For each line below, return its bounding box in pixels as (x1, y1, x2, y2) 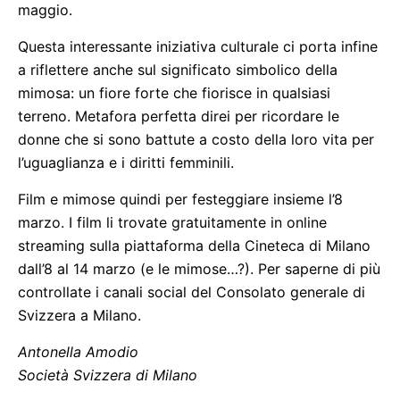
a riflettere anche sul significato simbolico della (18, 61, 337, 79)
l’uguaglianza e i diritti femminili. (18, 154, 234, 171)
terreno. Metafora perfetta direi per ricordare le (18, 107, 339, 125)
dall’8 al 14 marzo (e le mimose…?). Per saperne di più (18, 260, 380, 278)
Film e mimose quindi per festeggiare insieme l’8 (18, 190, 343, 208)
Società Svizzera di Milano (18, 366, 197, 384)
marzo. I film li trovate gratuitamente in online (18, 213, 327, 231)
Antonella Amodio (18, 343, 138, 361)
